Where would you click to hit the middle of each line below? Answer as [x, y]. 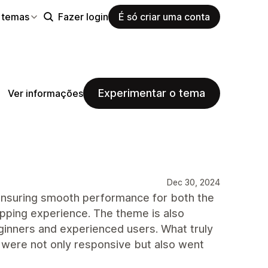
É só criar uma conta [164, 16]
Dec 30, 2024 [194, 182]
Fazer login [83, 16]
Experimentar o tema [152, 93]
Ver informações [45, 93]
